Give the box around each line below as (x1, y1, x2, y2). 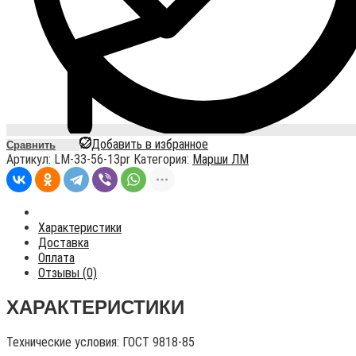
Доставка (38, 235, 89, 251)
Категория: (133, 152, 192, 168)
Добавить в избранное (91, 137, 208, 153)
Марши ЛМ (192, 152, 249, 168)
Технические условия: (6, 335, 122, 350)
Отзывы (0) (38, 265, 97, 281)
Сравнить (6, 139, 56, 152)
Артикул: (6, 152, 54, 168)
